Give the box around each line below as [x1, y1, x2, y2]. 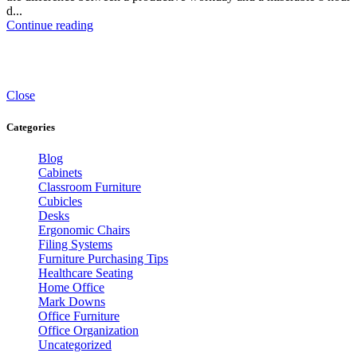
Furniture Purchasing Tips [38, 251, 168, 265]
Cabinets [38, 165, 82, 179]
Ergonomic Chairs [38, 222, 130, 237]
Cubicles [38, 194, 82, 208]
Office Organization [38, 323, 139, 337]
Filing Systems [38, 237, 112, 251]
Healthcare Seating [38, 265, 133, 280]
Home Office [38, 280, 104, 294]
